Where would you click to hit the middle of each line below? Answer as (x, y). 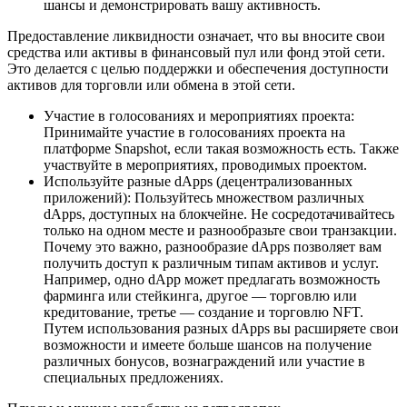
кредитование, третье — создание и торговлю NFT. (203, 312)
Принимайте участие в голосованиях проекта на (194, 132)
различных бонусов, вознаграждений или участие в (204, 361)
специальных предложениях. (134, 377)
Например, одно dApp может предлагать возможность (212, 279)
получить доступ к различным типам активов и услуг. (211, 263)
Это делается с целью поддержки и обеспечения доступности (198, 69)
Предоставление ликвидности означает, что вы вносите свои (196, 36)
